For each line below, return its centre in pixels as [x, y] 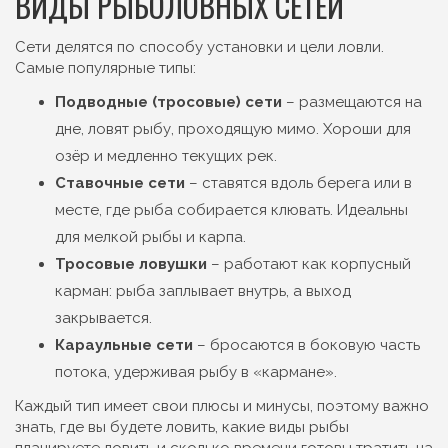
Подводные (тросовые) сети [168, 102]
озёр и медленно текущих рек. [166, 156]
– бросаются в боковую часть [306, 345]
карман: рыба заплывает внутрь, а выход [203, 291]
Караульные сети [124, 345]
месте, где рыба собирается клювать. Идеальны [231, 210]
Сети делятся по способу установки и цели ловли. [199, 47]
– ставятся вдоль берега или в [298, 183]
